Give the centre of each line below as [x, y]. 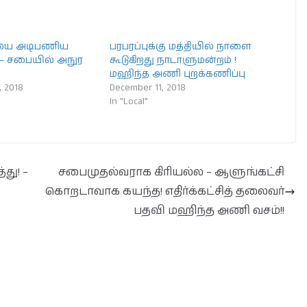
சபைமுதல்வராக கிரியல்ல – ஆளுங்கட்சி [171, 172]
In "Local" [129, 101]
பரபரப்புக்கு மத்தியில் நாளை [181, 47]
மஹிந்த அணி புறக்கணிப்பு [178, 74]
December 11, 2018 [148, 88]
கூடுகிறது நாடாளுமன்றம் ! [173, 60]
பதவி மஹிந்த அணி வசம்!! [209, 211]
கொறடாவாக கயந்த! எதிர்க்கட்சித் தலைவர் [165, 192]
